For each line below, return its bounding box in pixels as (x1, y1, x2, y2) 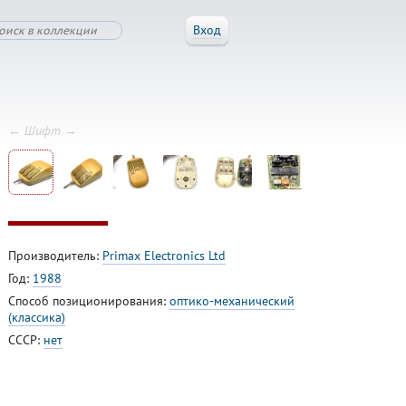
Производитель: (7, 247, 102, 265)
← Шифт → (7, 122, 77, 140)
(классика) (7, 309, 65, 326)
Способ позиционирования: (7, 293, 169, 310)
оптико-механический (169, 293, 295, 310)
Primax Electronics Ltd (101, 247, 226, 265)
